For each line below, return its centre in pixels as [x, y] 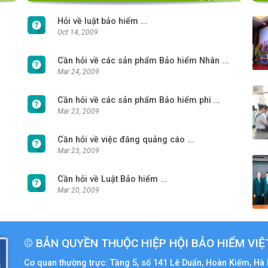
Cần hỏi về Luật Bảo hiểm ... [112, 179]
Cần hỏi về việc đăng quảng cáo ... [126, 140]
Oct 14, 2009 [77, 32]
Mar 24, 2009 [78, 72]
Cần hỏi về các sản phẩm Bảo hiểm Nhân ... [143, 61]
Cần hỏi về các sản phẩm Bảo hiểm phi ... [139, 100]
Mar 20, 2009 [78, 190]
